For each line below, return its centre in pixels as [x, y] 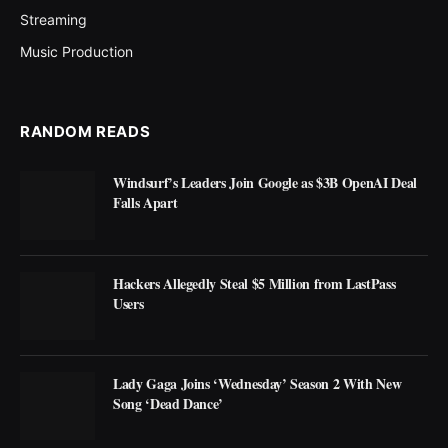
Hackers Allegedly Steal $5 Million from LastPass [254, 283]
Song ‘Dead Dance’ [168, 403]
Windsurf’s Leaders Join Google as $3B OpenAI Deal [265, 183]
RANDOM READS [85, 132]
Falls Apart [145, 203]
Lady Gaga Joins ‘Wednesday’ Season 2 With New [257, 383]
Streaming [53, 20]
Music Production [76, 52]
